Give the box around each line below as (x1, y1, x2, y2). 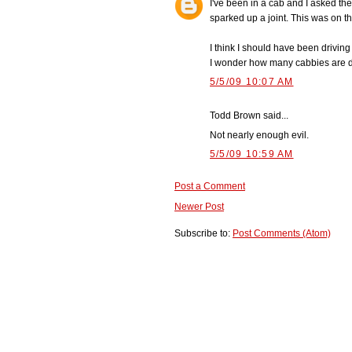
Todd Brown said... (210, 109, 288, 121)
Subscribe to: (174, 228, 233, 240)
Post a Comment (174, 180, 245, 192)
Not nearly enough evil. (210, 129, 309, 141)
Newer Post (174, 201, 224, 213)
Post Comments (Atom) (233, 228, 331, 240)
